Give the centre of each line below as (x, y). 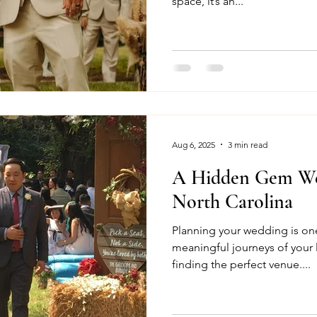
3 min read (248, 144)
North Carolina (232, 202)
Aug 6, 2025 (194, 144)
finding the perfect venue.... (241, 264)
